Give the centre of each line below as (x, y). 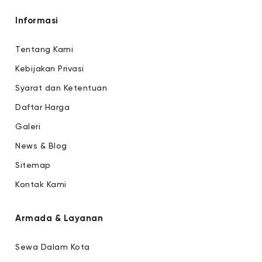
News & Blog (41, 146)
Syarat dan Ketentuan (61, 88)
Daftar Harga (42, 107)
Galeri (28, 127)
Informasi (37, 20)
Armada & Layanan (59, 218)
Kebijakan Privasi (50, 69)
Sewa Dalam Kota (53, 247)
